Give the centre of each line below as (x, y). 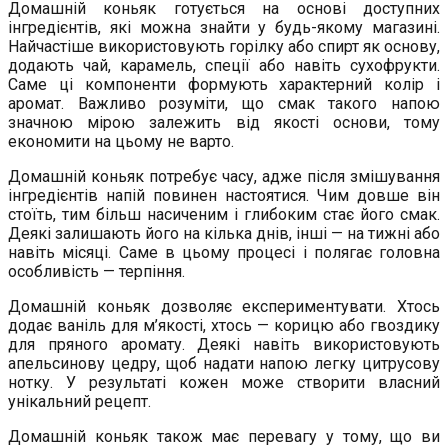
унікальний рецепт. (79, 402)
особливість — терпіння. (96, 272)
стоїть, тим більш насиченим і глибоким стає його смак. (224, 215)
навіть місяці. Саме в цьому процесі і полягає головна (224, 253)
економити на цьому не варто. (121, 142)
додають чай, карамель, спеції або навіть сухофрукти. (224, 66)
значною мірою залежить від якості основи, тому (224, 123)
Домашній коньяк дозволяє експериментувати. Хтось (224, 307)
